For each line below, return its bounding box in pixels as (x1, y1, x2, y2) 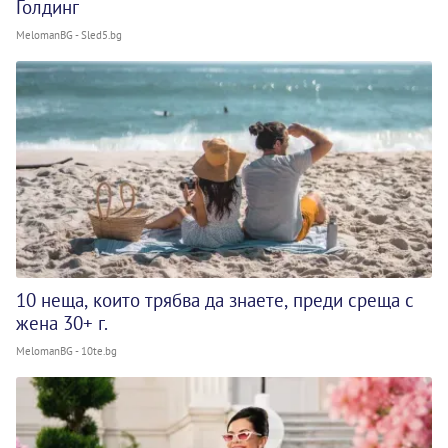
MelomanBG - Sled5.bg (16, 27, 122, 42)
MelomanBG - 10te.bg (16, 344, 117, 359)
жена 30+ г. (16, 311, 108, 336)
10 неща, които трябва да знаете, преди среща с (16, 288, 414, 313)
